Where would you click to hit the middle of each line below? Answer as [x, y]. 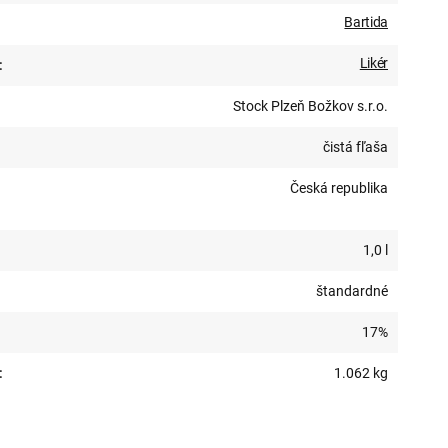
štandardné [352, 291]
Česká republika [339, 188]
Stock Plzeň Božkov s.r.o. [310, 106]
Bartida [366, 22]
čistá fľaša [355, 147]
